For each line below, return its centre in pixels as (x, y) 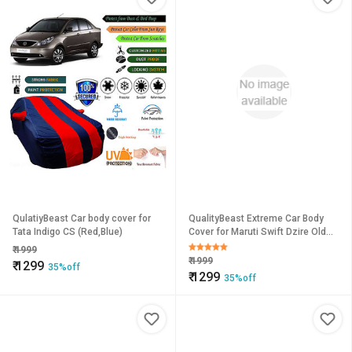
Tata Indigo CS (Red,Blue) (68, 232)
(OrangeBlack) (220, 245)
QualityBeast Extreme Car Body (256, 218)
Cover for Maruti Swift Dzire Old (257, 232)
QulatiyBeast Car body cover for (82, 218)
